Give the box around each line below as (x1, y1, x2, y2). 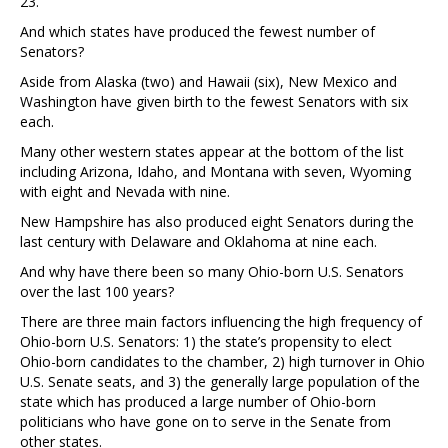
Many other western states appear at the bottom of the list (20, 141, 404, 161)
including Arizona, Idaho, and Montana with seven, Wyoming (20, 161, 411, 181)
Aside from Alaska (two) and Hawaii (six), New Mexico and (20, 71, 397, 91)
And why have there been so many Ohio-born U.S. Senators (20, 261, 404, 281)
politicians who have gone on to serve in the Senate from (20, 411, 391, 431)
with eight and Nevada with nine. (20, 181, 230, 201)
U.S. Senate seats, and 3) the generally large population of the (20, 371, 420, 391)
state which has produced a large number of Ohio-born (20, 391, 376, 411)
